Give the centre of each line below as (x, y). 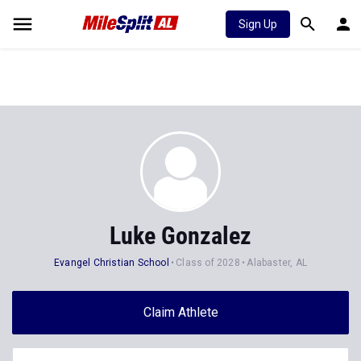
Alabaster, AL (277, 263)
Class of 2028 (208, 263)
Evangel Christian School (112, 263)
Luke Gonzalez (180, 236)
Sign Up (258, 24)
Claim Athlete (180, 312)
